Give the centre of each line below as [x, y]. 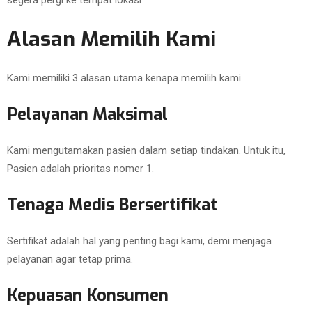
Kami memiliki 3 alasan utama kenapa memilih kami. [125, 78]
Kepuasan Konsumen [88, 295]
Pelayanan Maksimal [87, 114]
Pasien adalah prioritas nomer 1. [80, 169]
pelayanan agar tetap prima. [70, 259]
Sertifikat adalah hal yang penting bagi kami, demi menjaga [139, 241]
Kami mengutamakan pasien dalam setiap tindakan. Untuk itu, [146, 150]
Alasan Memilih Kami [111, 39]
